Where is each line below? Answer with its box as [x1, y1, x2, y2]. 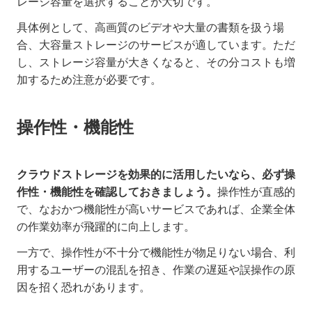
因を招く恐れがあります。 [17, 281, 150, 294]
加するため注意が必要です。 [17, 74, 162, 86]
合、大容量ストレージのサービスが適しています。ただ [17, 39, 295, 52]
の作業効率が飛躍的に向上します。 [17, 221, 195, 233]
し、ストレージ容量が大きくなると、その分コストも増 [17, 56, 295, 69]
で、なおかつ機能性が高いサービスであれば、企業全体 [17, 203, 295, 216]
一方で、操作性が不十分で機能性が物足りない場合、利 [17, 247, 295, 259]
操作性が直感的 [217, 186, 295, 198]
